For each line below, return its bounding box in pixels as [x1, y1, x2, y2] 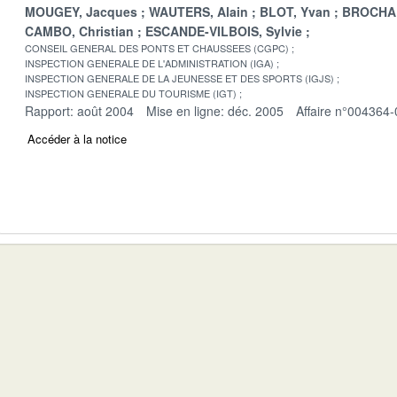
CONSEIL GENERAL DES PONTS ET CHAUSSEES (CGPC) [25, 40, 289, 55]
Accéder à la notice [27, 129, 127, 147]
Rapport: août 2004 [25, 101, 134, 120]
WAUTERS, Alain [149, 2, 248, 20]
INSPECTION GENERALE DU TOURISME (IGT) [25, 85, 237, 100]
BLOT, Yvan [260, 2, 331, 20]
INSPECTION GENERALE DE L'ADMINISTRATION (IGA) [25, 55, 274, 70]
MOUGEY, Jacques [25, 2, 137, 20]
